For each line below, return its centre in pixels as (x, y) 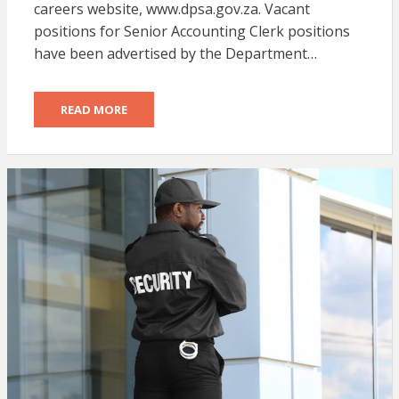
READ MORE (94, 110)
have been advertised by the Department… (175, 54)
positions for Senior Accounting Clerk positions (191, 32)
